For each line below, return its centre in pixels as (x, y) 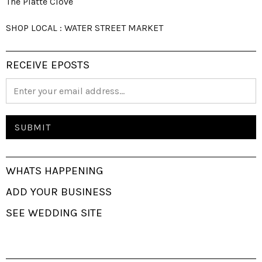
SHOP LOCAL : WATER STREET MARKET (85, 27)
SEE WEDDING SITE (54, 213)
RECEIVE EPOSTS (48, 65)
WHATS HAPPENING (55, 170)
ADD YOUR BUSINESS (59, 192)
